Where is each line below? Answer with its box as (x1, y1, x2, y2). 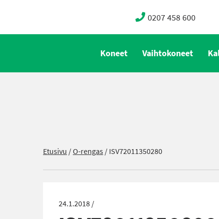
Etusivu (43, 146, 67, 156)
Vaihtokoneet (142, 47, 193, 59)
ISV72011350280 (109, 146, 162, 156)
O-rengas (73, 146, 103, 156)
